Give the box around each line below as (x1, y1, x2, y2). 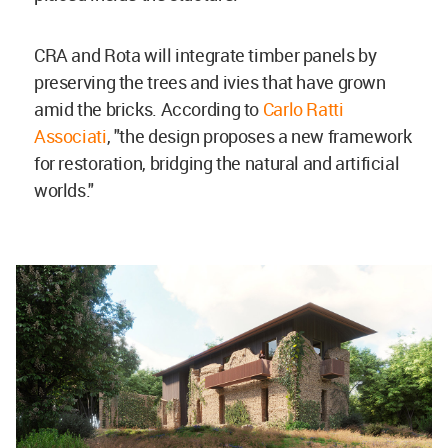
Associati (34, 124, 107, 148)
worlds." (34, 178, 94, 202)
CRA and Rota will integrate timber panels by (34, 43, 377, 67)
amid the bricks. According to (34, 97, 263, 121)
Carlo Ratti (262, 97, 344, 121)
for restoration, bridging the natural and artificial (34, 151, 400, 175)
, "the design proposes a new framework (106, 124, 412, 148)
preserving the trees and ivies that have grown (34, 70, 386, 94)
